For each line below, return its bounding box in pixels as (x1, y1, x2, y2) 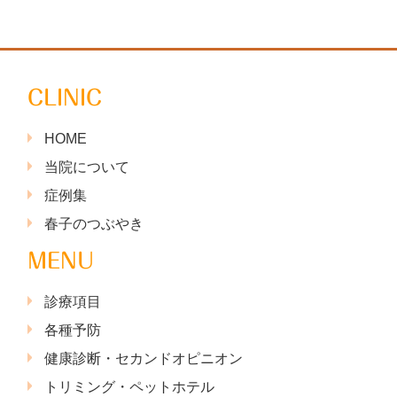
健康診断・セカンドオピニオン (43, 350, 243, 366)
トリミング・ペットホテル (43, 378, 214, 394)
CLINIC (27, 86, 102, 108)
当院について (43, 159, 129, 175)
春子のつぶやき (43, 215, 144, 231)
